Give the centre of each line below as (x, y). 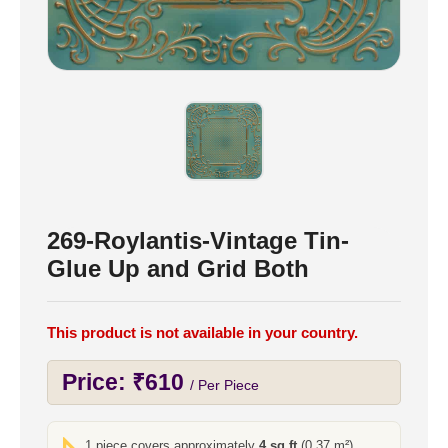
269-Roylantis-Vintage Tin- (198, 240)
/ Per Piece (224, 385)
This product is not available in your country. (202, 332)
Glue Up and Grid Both (178, 268)
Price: (97, 382)
